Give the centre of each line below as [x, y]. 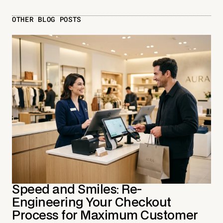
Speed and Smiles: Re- [77, 190]
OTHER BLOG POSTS [47, 19]
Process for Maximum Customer [105, 216]
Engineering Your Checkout [92, 203]
